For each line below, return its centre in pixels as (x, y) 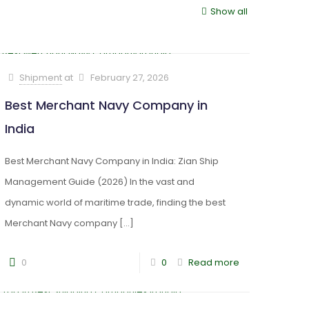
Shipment (41, 78)
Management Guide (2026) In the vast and (100, 182)
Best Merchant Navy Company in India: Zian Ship (112, 161)
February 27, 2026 (129, 78)
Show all (229, 11)
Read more (213, 262)
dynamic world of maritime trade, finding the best (116, 202)
